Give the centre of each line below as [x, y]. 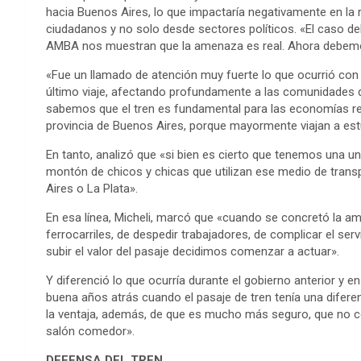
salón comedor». [90, 331]
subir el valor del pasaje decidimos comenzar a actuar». [193, 251]
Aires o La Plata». [92, 189]
